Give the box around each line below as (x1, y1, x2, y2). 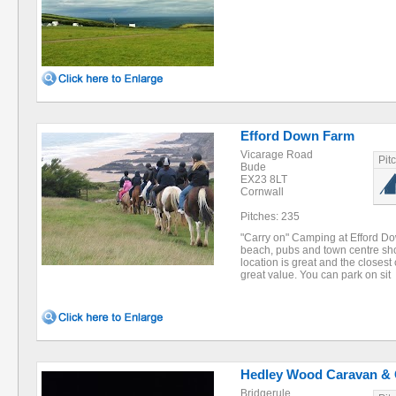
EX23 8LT (240, 173, 287, 186)
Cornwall (240, 186, 284, 198)
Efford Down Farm (240, 128, 354, 143)
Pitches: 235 (240, 210, 300, 223)
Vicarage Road (240, 148, 313, 161)
